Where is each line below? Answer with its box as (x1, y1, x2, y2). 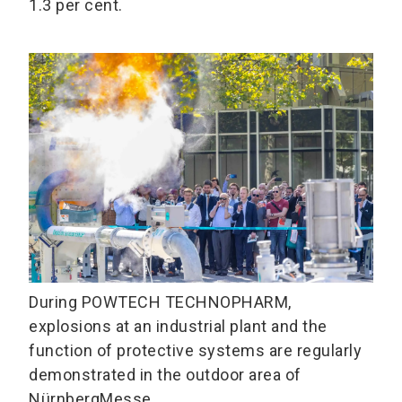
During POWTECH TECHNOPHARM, (29, 292, 292, 311)
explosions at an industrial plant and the (29, 316, 328, 336)
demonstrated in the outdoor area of (29, 364, 301, 384)
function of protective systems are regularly (29, 340, 362, 360)
